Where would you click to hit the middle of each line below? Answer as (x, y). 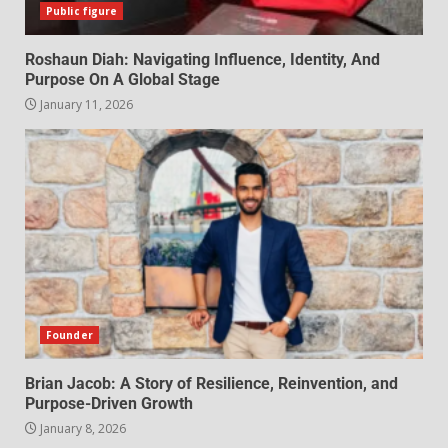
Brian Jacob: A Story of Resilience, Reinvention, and (211, 384)
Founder (69, 335)
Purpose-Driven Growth (109, 404)
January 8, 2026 (81, 429)
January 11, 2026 (85, 105)
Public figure (82, 11)
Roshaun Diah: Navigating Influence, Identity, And (202, 60)
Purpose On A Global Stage (122, 80)
